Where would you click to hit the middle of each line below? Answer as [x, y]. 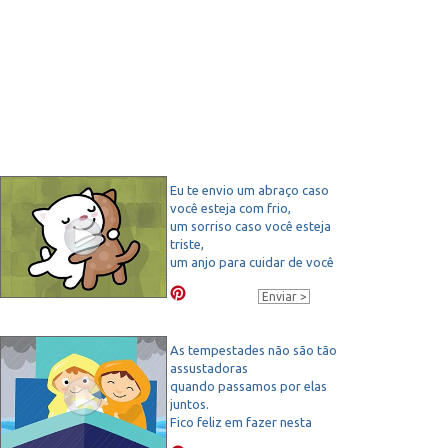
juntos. [189, 403]
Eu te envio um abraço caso [249, 189]
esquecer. [197, 297]
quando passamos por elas [248, 385]
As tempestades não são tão [253, 349]
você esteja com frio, [230, 207]
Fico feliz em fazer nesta [241, 421]
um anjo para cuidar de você [252, 261]
